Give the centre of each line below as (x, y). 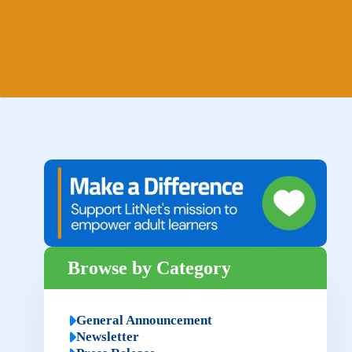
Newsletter (107, 336)
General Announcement (144, 320)
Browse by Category (149, 268)
